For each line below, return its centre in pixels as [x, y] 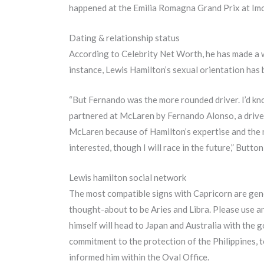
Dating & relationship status [124, 38]
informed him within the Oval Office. [139, 257]
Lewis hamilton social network [128, 178]
